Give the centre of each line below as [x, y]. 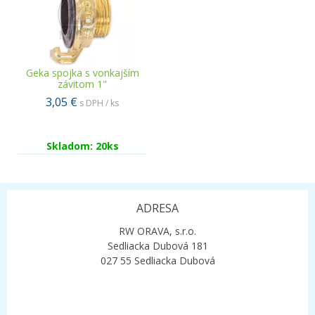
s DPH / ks [99, 103]
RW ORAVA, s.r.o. [157, 231]
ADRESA [157, 208]
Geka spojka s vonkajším [82, 73]
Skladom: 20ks [82, 146]
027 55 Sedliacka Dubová [157, 261]
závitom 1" [82, 84]
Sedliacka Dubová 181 [157, 246]
